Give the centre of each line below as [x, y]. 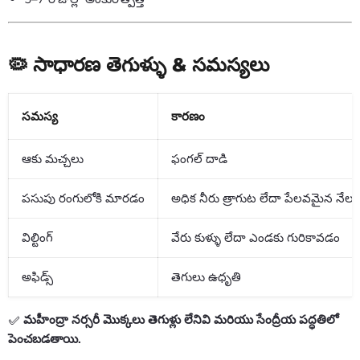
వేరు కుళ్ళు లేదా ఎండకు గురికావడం [256, 237]
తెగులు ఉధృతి [206, 277]
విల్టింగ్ [37, 237]
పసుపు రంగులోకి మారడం [83, 198]
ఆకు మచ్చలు [53, 159]
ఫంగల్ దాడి [199, 159]
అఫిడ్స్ [37, 277]
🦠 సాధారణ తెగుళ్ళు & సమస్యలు [139, 64]
